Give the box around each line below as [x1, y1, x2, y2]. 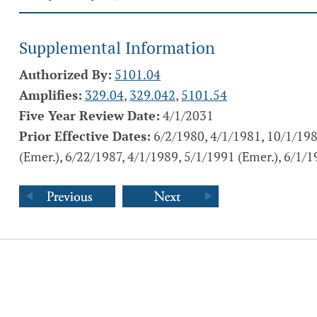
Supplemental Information [19, 37, 215, 59]
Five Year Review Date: [19, 107, 160, 124]
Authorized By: [19, 66, 112, 83]
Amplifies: [19, 86, 82, 103]
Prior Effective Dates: [19, 127, 151, 144]
